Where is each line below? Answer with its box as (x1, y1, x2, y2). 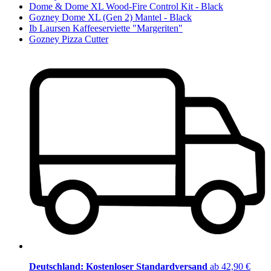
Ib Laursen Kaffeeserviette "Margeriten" (29, 23, 183, 34)
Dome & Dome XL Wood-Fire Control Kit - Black (29, 1, 223, 12)
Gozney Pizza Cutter (29, 34, 108, 45)
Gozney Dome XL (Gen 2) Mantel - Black (29, 12, 192, 23)
